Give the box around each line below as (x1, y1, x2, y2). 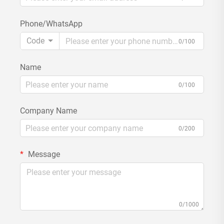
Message (26, 149, 60, 159)
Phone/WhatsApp (20, 19, 82, 28)
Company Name (20, 106, 77, 115)
